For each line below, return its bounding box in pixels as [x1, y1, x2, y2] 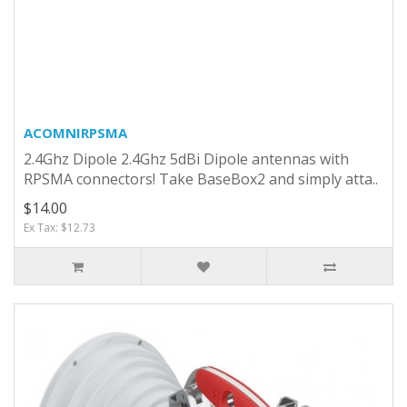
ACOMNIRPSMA [24, 123, 127, 142]
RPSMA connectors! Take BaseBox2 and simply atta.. [24, 168, 378, 189]
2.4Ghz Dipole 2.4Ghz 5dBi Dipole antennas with [24, 148, 349, 169]
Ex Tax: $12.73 [24, 219, 95, 235]
